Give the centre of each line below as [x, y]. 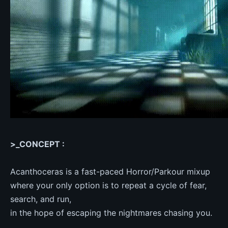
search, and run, [41, 199]
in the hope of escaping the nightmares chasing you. [111, 213]
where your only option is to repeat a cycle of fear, [108, 185]
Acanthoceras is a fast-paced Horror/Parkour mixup [110, 172]
